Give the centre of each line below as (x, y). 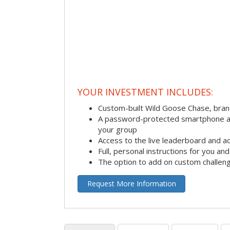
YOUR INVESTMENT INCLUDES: (145, 92)
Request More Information (131, 184)
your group (118, 130)
